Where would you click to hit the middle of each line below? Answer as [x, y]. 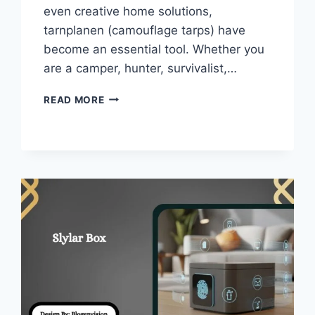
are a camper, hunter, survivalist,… [141, 68]
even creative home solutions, [128, 11]
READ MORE [74, 99]
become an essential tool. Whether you [154, 49]
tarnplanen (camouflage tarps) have [145, 30]
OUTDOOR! [132, 199]
